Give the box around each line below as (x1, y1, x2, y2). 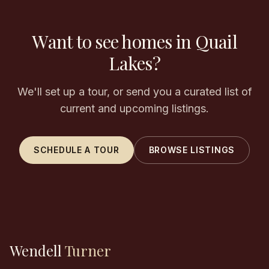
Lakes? (109, 51, 160, 75)
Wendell (10, 241, 62, 260)
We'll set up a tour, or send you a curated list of (17, 85, 252, 98)
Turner (62, 241, 111, 260)
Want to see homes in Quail (32, 29, 237, 53)
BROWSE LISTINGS (148, 145, 235, 155)
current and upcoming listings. (60, 102, 209, 115)
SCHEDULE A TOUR (34, 145, 119, 155)
